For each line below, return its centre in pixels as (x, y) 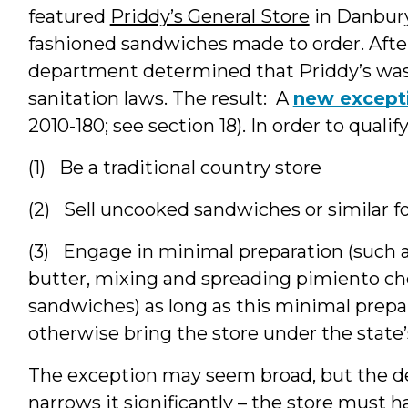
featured (69, 16)
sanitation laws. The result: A (160, 98)
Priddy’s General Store (209, 16)
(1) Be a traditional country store (174, 167)
